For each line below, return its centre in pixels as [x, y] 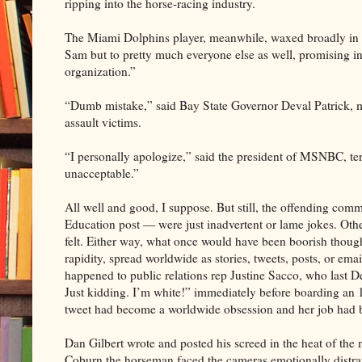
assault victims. [103, 122]
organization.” [100, 71]
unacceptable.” [102, 173]
